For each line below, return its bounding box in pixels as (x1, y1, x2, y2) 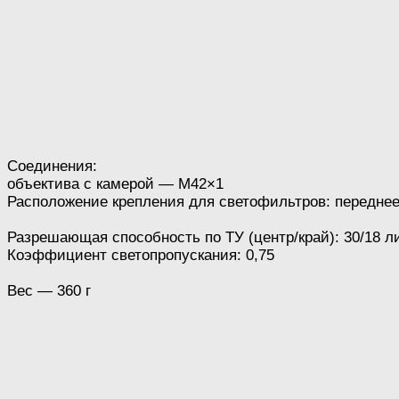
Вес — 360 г (7, 281, 91, 299)
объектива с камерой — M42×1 (7, 175, 224, 192)
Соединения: (7, 157, 97, 175)
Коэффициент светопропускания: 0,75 (7, 246, 274, 264)
